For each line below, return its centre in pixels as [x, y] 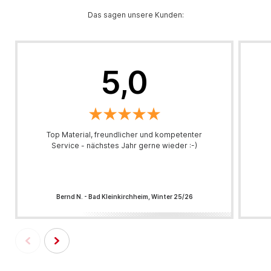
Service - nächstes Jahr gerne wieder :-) [125, 145]
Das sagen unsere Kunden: [135, 15]
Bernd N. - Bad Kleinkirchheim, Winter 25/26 [124, 197]
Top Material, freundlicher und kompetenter [125, 135]
